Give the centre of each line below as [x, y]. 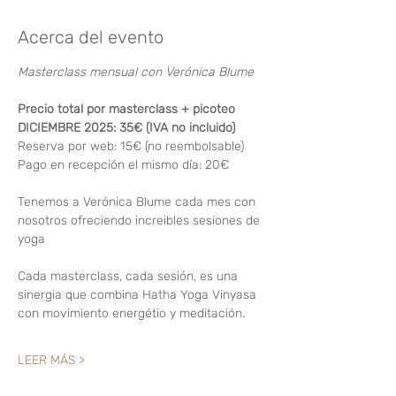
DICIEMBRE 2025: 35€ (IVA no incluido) [126, 128]
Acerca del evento [91, 37]
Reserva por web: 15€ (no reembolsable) [131, 146]
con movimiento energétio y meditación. [131, 313]
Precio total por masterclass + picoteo [128, 109]
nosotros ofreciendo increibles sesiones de [141, 221]
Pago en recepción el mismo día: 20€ [123, 165]
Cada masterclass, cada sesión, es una [129, 276]
